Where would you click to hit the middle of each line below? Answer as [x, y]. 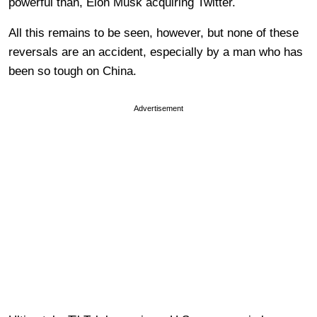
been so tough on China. [74, 71]
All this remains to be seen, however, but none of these [154, 33]
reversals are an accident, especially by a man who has [156, 52]
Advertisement [158, 108]
